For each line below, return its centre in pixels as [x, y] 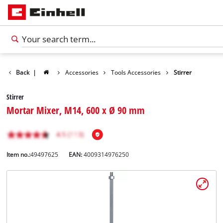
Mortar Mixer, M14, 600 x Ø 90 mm [76, 110]
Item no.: [19, 155]
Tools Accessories [136, 72]
